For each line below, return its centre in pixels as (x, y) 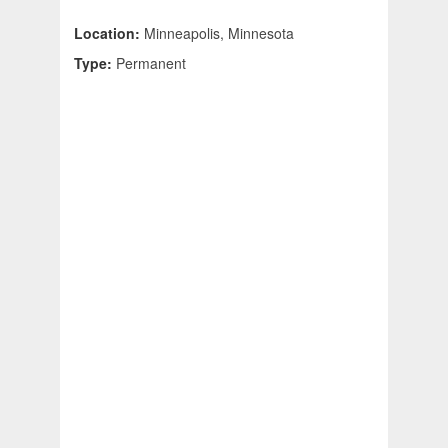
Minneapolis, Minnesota (219, 33)
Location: (109, 33)
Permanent (151, 63)
